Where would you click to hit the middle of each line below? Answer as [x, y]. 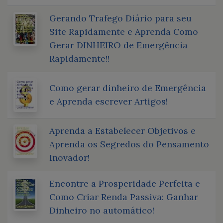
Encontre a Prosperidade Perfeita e [125, 183]
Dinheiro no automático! [102, 210]
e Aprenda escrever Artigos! [109, 101]
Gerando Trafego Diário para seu [120, 18]
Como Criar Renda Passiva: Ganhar [124, 197]
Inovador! [69, 157]
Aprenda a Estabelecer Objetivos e [122, 130]
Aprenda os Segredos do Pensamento [129, 144]
